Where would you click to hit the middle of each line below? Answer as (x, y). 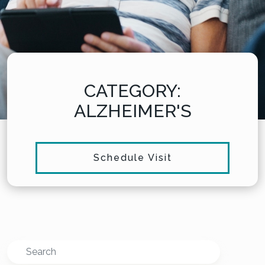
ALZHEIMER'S (132, 111)
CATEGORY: (132, 91)
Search (22, 248)
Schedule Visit (132, 157)
